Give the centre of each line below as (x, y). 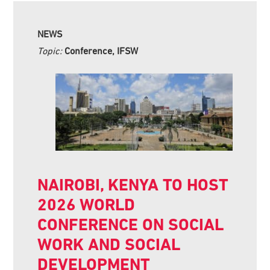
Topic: (51, 50)
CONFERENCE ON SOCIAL (131, 224)
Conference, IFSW (102, 50)
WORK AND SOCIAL (109, 244)
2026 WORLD (86, 204)
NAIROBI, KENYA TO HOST (133, 184)
